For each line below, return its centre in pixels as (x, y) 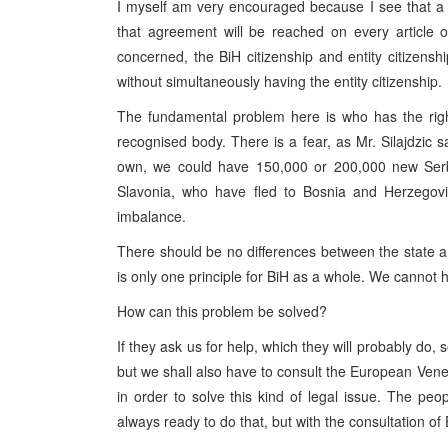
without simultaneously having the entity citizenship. (279, 81)
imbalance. (151, 216)
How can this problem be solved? (222, 311)
